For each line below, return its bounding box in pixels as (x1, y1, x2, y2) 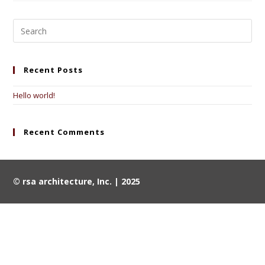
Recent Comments (24, 127, 105, 138)
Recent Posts (24, 64, 83, 76)
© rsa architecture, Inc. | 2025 (13, 176, 141, 188)
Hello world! (13, 90, 56, 101)
